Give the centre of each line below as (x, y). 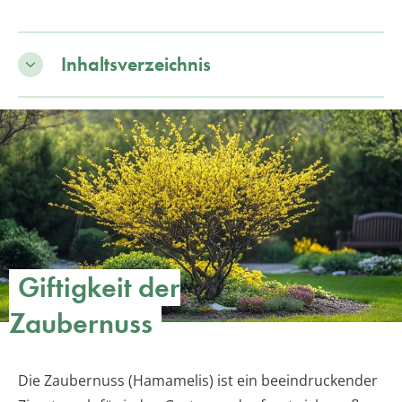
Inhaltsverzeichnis (136, 64)
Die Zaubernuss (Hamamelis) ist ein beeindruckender (198, 381)
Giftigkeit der (99, 288)
